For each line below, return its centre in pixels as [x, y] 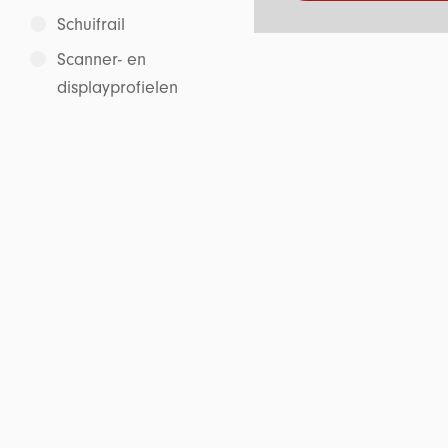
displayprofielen [117, 87]
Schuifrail [91, 24]
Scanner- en [101, 59]
